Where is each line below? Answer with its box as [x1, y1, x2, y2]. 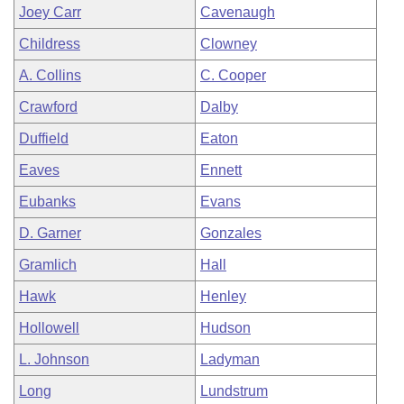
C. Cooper [200, 68, 266, 83]
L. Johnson [19, 352, 89, 367]
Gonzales [200, 225, 262, 241]
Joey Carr [19, 5, 81, 20]
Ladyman [200, 352, 260, 367]
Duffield [19, 131, 69, 146]
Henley [200, 289, 246, 304]
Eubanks [19, 194, 76, 209]
